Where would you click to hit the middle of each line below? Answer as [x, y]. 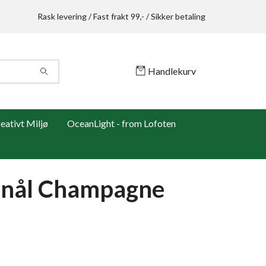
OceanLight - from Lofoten [121, 123]
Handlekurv [172, 71]
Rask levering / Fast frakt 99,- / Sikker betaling [121, 16]
